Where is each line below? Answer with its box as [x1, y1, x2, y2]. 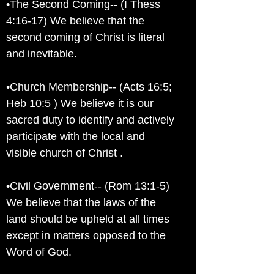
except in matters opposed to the [6, 229, 166, 242]
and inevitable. [6, 48, 77, 60]
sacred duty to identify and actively [6, 114, 174, 126]
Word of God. [6, 246, 72, 258]
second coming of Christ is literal [6, 31, 165, 43]
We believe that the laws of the [6, 196, 156, 209]
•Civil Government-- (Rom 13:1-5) [6, 180, 169, 192]
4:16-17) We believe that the [6, 15, 144, 27]
